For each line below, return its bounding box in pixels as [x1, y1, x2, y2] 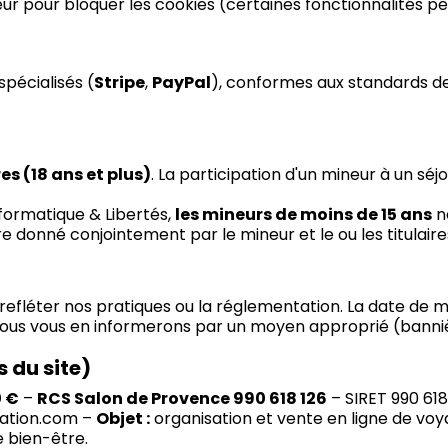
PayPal [152, 71, 212, 95]
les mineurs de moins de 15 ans [175, 203, 433, 227]
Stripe [94, 71, 146, 95]
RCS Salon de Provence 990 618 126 [37, 387, 328, 411]
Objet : [96, 407, 151, 431]
